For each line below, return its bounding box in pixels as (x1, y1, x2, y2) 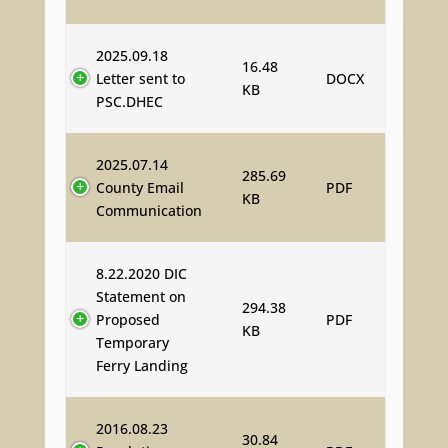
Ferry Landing (95, 355, 188, 375)
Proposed (95, 309, 160, 329)
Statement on (95, 286, 186, 306)
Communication (95, 200, 202, 220)
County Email (95, 177, 184, 197)
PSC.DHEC (95, 91, 163, 111)
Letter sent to (95, 68, 185, 88)
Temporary (95, 332, 169, 352)
